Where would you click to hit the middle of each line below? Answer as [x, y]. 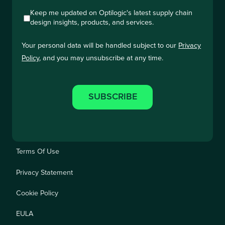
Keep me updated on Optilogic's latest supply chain [111, 13]
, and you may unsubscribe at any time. [101, 58]
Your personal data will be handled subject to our [100, 45]
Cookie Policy [37, 193]
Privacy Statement [44, 173]
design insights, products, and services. [92, 23]
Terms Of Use [38, 152]
